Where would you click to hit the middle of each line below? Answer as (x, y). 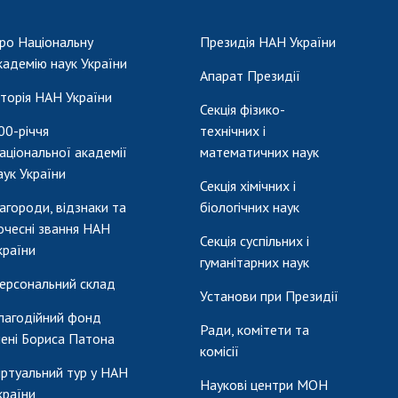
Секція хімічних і (248, 185)
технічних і (233, 130)
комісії (219, 350)
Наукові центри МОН (264, 384)
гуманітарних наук (255, 262)
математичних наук (259, 151)
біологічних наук (250, 207)
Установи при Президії (269, 295)
